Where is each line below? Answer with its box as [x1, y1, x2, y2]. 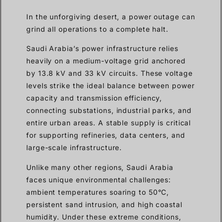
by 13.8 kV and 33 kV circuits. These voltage [26, 69, 193, 78]
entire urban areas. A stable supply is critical [26, 118, 191, 127]
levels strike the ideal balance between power [26, 81, 195, 90]
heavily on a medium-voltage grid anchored [26, 56, 186, 65]
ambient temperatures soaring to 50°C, [26, 187, 169, 196]
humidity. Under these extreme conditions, [26, 212, 181, 221]
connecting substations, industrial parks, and [26, 106, 192, 115]
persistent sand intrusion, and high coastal [26, 200, 182, 209]
